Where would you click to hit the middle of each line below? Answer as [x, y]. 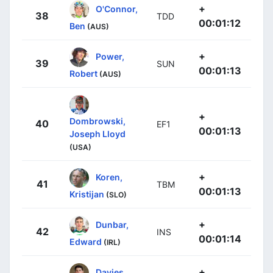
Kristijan [87, 194]
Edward [86, 241]
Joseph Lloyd [97, 133]
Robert [83, 73]
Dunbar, [112, 224]
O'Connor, [117, 9]
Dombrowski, [97, 121]
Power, [110, 56]
